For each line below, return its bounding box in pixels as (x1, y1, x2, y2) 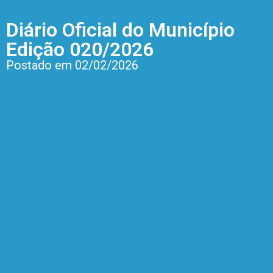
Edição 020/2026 (6, 37, 154, 61)
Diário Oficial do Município (6, 18, 235, 41)
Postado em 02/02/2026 (6, 57, 138, 73)
